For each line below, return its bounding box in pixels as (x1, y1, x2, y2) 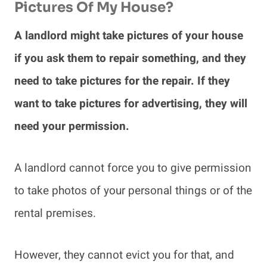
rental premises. (14, 205, 96, 222)
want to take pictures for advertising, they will (14, 95, 247, 113)
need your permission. (14, 118, 132, 135)
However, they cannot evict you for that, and (14, 247, 234, 264)
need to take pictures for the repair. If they (14, 73, 230, 90)
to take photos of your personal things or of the (14, 182, 252, 200)
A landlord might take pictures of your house (14, 27, 243, 45)
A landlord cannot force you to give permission (14, 160, 252, 177)
